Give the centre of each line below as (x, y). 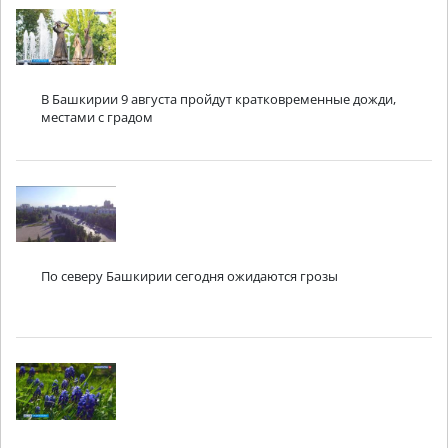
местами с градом (97, 117)
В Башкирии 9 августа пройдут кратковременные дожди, (218, 99)
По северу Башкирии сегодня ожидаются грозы (189, 276)
